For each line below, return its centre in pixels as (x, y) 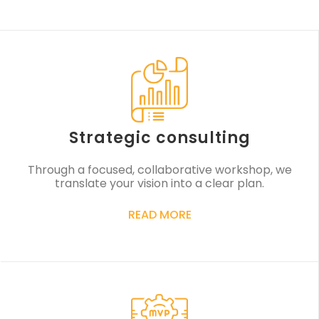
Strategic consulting (159, 138)
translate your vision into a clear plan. (159, 184)
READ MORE (159, 215)
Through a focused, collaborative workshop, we (159, 170)
